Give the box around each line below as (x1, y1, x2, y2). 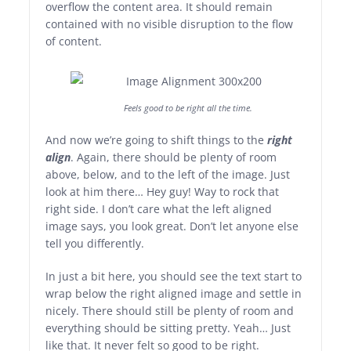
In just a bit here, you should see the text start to (45, 269, 302, 284)
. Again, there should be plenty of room (71, 150, 277, 165)
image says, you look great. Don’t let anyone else (45, 219, 299, 234)
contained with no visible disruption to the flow (45, 16, 294, 32)
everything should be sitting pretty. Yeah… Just (45, 320, 291, 336)
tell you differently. (45, 236, 145, 251)
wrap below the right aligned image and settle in (45, 286, 302, 302)
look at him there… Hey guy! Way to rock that (45, 184, 280, 200)
